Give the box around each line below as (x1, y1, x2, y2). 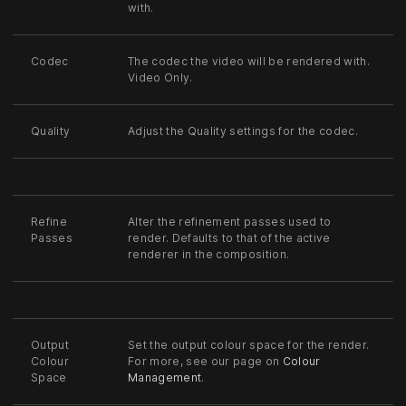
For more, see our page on (128, 353, 283, 368)
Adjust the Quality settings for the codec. (128, 123, 358, 138)
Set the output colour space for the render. (128, 337, 370, 352)
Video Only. (128, 70, 193, 84)
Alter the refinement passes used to (128, 214, 332, 228)
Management (128, 370, 202, 384)
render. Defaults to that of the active (128, 230, 331, 245)
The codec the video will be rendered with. (128, 53, 370, 68)
